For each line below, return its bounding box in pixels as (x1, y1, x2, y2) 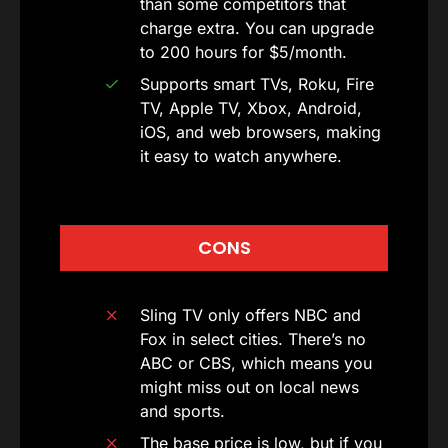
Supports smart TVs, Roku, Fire (140, 74, 374, 94)
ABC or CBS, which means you (140, 353, 372, 373)
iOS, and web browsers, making (140, 122, 381, 142)
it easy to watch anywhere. (140, 146, 342, 166)
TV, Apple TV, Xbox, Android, (140, 98, 362, 118)
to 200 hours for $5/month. (140, 42, 347, 62)
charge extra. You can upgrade (140, 18, 374, 38)
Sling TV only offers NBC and (140, 305, 361, 325)
